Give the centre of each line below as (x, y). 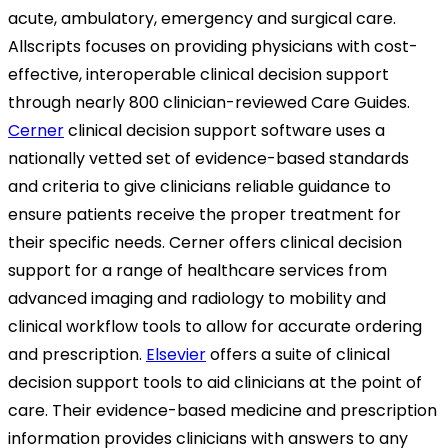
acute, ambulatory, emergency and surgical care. (202, 19)
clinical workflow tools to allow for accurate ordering (215, 327)
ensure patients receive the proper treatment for (204, 215)
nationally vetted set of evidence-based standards (208, 159)
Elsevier (176, 355)
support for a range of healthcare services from (197, 271)
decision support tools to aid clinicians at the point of (215, 383)
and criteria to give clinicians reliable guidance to (199, 187)
